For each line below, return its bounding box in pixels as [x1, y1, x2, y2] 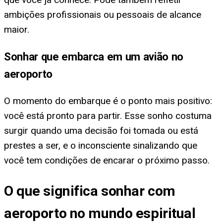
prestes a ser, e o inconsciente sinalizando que [4, 140, 197, 152]
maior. [4, 23, 29, 35]
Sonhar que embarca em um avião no [4, 50, 183, 63]
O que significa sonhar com [4, 182, 175, 199]
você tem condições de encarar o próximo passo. [4, 155, 210, 166]
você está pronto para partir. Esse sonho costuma [4, 110, 212, 122]
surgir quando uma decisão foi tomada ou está [4, 125, 198, 137]
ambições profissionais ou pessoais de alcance [4, 8, 201, 20]
